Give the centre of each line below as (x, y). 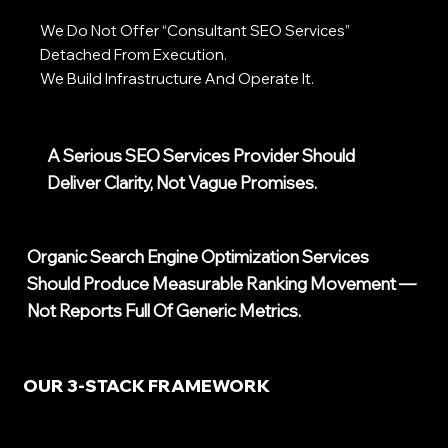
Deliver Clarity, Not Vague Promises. (181, 183)
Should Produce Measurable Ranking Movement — (221, 283)
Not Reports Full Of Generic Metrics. (163, 310)
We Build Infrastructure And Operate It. (177, 79)
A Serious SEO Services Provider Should (200, 156)
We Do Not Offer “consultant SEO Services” (195, 31)
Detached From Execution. (134, 55)
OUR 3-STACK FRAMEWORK (146, 386)
